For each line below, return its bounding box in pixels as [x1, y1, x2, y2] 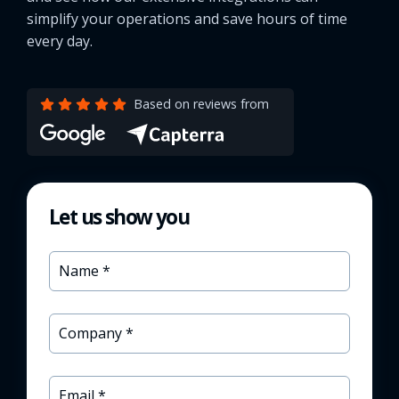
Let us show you [49, 203, 189, 232]
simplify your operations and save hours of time [27, 9, 347, 29]
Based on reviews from [133, 95, 269, 113]
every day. [27, 31, 93, 52]
